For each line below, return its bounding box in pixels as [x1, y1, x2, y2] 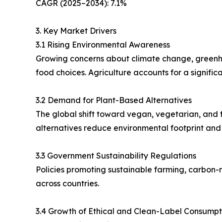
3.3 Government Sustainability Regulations [36, 151, 196, 161]
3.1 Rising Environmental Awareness [36, 40, 170, 50]
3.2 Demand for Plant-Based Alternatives [36, 95, 192, 106]
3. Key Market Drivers [36, 26, 116, 36]
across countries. [36, 178, 99, 189]
